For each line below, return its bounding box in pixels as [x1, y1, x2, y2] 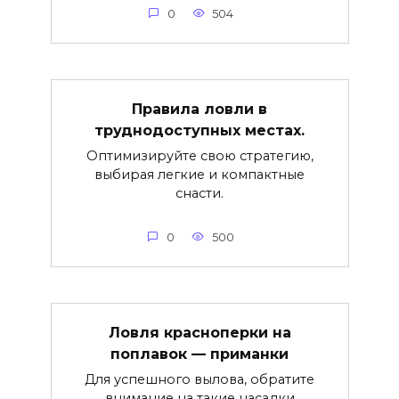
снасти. [175, 184, 224, 201]
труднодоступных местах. [94, 121, 305, 139]
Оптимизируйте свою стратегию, [85, 147, 313, 164]
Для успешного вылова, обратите [85, 370, 314, 387]
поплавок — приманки [110, 345, 289, 362]
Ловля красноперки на [108, 323, 291, 341]
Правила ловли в [132, 100, 267, 118]
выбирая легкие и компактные [94, 166, 305, 183]
